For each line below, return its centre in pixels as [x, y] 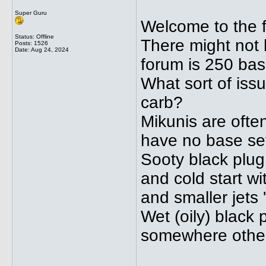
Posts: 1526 [31, 43]
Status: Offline [34, 37]
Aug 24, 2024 [50, 50]
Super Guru [31, 13]
